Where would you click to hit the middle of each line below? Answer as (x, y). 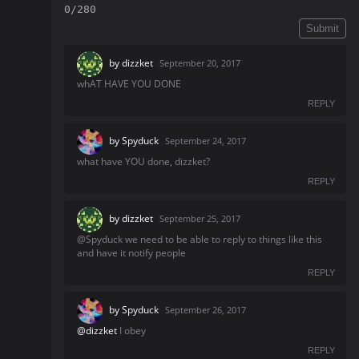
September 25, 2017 (200, 219)
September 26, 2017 (206, 310)
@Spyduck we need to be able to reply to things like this (200, 239)
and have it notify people (131, 253)
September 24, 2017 (206, 141)
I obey (131, 331)
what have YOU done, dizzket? (143, 161)
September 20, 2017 (200, 63)
